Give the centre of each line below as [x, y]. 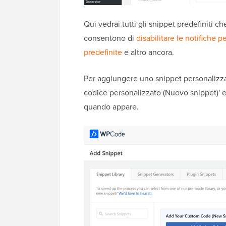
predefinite [103, 52]
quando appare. [111, 106]
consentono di [110, 38]
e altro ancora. [148, 52]
